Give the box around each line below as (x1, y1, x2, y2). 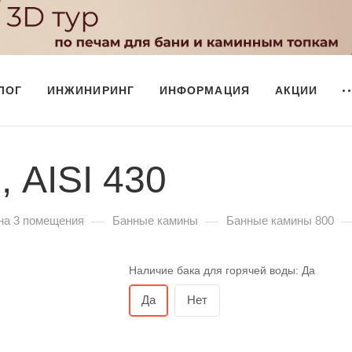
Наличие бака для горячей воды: (129, 265, 302, 277)
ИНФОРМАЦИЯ (159, 84, 250, 97)
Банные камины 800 (226, 214, 334, 227)
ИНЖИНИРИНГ (47, 84, 134, 97)
